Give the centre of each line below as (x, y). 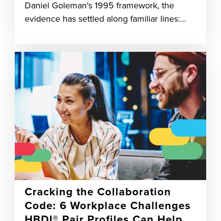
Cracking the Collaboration (98, 192)
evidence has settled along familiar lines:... (105, 19)
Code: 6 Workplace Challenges (108, 206)
